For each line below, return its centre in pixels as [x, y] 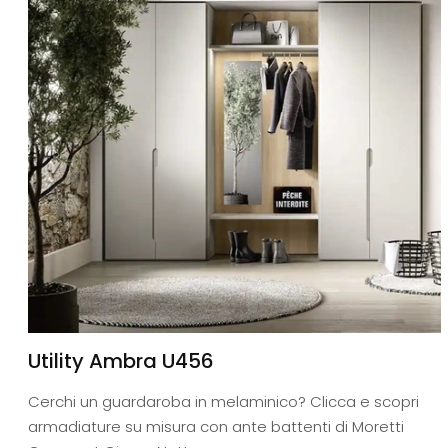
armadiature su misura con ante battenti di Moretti [216, 427]
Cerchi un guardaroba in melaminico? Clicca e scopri [223, 402]
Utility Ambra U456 [121, 361]
